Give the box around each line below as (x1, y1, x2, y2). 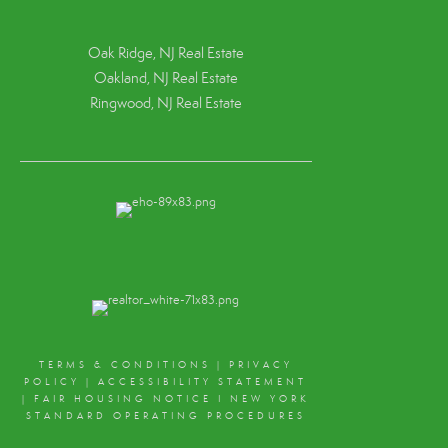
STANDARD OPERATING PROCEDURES (25, 410, 306, 423)
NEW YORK (229, 393, 310, 406)
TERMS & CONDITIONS (38, 359, 211, 372)
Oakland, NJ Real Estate (93, 69, 238, 88)
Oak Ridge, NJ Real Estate (87, 44, 244, 63)
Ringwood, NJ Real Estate (89, 94, 242, 113)
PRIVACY (228, 359, 293, 372)
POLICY (24, 376, 81, 389)
